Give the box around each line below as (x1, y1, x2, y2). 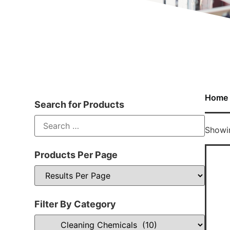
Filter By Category (34, 198, 117, 209)
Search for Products (34, 99, 125, 110)
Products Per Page (34, 149, 118, 160)
